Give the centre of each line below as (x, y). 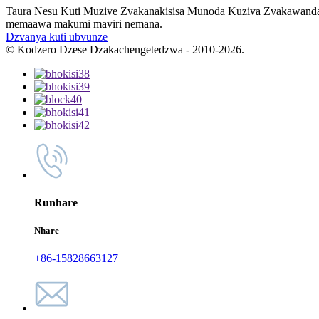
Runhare (56, 203)
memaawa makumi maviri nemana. (84, 23)
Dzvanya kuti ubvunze (57, 36)
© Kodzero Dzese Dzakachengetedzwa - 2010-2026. (125, 49)
